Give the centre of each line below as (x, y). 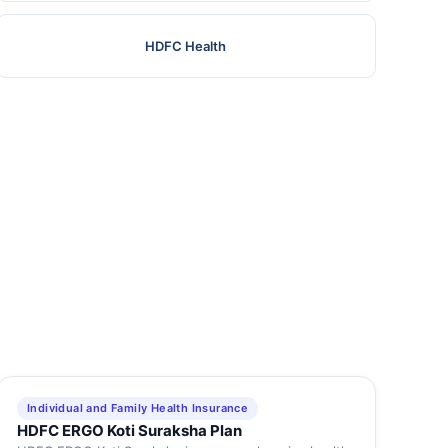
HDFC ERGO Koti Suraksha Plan (129, 431)
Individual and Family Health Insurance (137, 408)
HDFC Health (186, 46)
